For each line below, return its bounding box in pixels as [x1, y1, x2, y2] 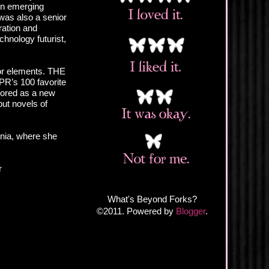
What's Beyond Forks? [107, 193, 197, 204]
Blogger [176, 205, 205, 216]
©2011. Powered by [97, 205, 176, 216]
